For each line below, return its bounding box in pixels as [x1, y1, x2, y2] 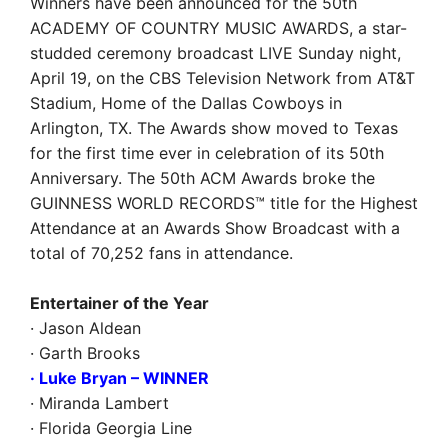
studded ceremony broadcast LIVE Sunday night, [30, 42, 401, 63]
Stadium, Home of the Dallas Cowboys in [30, 92, 342, 113]
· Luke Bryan [30, 368, 127, 388]
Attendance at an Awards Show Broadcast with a [30, 217, 400, 238]
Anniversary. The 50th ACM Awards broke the [30, 167, 375, 188]
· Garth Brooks [30, 343, 140, 363]
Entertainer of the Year [30, 293, 209, 313]
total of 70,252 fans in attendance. [30, 242, 293, 263]
